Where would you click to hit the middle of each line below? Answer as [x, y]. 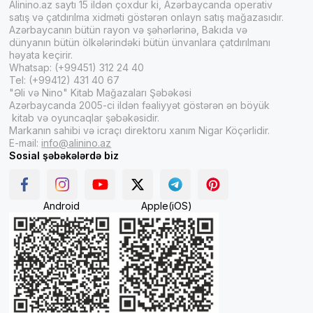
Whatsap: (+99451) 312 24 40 [77, 67]
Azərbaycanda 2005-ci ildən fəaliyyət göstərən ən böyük [140, 105]
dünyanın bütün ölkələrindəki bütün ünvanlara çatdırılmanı [140, 42]
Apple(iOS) [166, 205]
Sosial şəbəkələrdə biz [64, 155]
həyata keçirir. [43, 54]
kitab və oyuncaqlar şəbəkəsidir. [86, 117]
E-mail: [26, 143]
